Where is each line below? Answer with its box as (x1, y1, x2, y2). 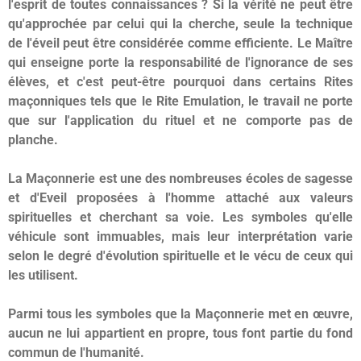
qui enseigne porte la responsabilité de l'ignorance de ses (8, 55, 353, 71)
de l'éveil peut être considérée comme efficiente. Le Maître (8, 35, 353, 52)
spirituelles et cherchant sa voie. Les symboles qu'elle (8, 210, 353, 226)
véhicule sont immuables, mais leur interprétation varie (8, 229, 353, 245)
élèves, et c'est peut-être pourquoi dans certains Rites (8, 74, 353, 90)
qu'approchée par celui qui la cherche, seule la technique (8, 16, 353, 32)
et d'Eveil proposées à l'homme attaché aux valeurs (8, 190, 353, 206)
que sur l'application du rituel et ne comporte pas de (8, 113, 353, 129)
